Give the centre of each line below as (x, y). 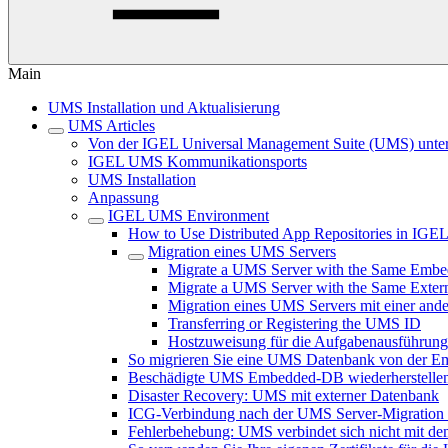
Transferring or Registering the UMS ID (294, 323)
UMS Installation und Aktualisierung (164, 107)
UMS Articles (111, 125)
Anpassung (123, 197)
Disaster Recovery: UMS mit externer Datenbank (283, 395)
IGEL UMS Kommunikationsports (197, 161)
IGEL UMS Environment (188, 215)
